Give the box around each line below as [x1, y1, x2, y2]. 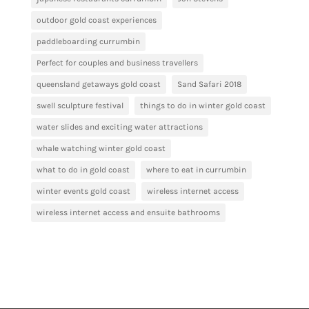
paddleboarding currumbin [36, 36, 140, 46]
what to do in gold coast [36, 164, 130, 175]
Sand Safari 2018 [177, 79, 241, 89]
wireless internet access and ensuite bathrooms [36, 207, 220, 217]
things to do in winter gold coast [139, 100, 266, 110]
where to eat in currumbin [146, 164, 246, 175]
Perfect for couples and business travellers [36, 57, 198, 68]
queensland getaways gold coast [36, 79, 161, 89]
